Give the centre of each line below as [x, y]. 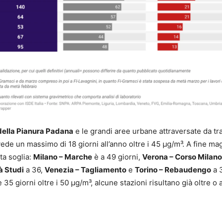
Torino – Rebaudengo [173, 170]
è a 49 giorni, [117, 157]
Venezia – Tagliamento [85, 170]
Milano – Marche [63, 157]
